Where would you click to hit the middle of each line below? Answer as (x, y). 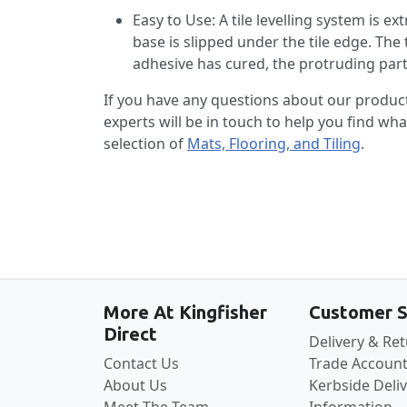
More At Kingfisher (185, 313)
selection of (145, 144)
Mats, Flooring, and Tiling (274, 144)
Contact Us (141, 364)
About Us (135, 386)
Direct (130, 334)
